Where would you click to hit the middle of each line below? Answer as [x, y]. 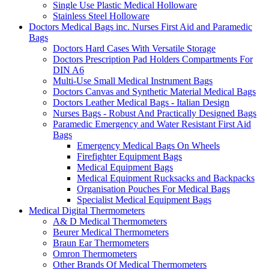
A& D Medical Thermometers [110, 221]
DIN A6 [68, 70]
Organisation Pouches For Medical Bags [153, 189]
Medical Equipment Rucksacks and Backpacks [166, 178]
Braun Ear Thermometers [101, 243]
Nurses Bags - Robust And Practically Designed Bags [155, 113]
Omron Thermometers [95, 253]
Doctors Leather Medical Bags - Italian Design [141, 102]
